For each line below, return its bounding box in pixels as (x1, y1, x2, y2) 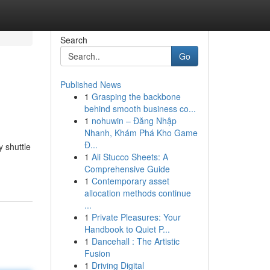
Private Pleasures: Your (91, 211, 181, 223)
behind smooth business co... (84, 102, 196, 115)
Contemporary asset (91, 175, 169, 187)
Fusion (84, 247, 110, 259)
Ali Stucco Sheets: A (91, 151, 168, 163)
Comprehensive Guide (84, 163, 170, 175)
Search (60, 34, 87, 46)
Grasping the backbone (91, 90, 181, 102)
